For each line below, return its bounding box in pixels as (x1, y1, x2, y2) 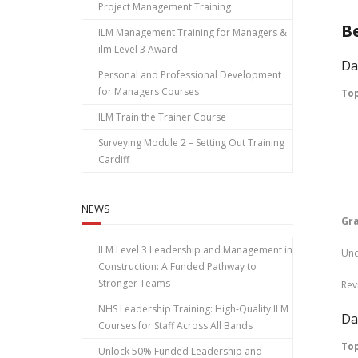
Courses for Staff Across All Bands (98, 319, 253, 332)
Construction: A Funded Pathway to (98, 260, 257, 273)
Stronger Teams (98, 276, 170, 290)
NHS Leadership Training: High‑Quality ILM (98, 302, 288, 316)
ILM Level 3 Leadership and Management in (98, 243, 292, 257)
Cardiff (98, 153, 129, 166)
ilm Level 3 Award (98, 42, 177, 56)
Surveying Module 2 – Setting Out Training (98, 136, 284, 149)
